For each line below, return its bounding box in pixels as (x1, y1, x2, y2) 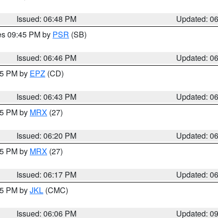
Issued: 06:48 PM (17, 13, 77, 24)
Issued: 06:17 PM (17, 169, 77, 180)
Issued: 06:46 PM (17, 52, 77, 63)
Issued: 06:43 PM (17, 91, 77, 102)
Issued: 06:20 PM (17, 130, 77, 141)
